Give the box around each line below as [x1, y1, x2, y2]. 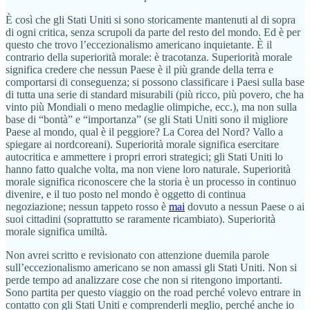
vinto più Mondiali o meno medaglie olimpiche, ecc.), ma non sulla [6, 101, 297, 113]
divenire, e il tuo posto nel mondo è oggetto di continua [6, 188, 246, 201]
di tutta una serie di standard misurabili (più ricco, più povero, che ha [6, 89, 304, 101]
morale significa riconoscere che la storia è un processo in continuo [6, 176, 296, 188]
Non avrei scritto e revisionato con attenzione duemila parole [6, 249, 269, 262]
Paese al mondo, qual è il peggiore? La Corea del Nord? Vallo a [6, 126, 283, 138]
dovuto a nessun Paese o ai [185, 201, 304, 213]
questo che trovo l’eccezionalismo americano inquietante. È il [6, 39, 272, 51]
